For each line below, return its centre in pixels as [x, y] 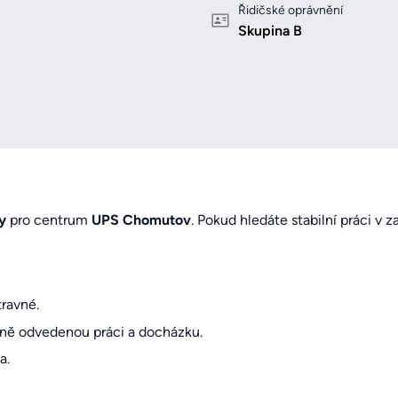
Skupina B [270, 31]
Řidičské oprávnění [291, 11]
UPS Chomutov [141, 220]
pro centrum [48, 220]
